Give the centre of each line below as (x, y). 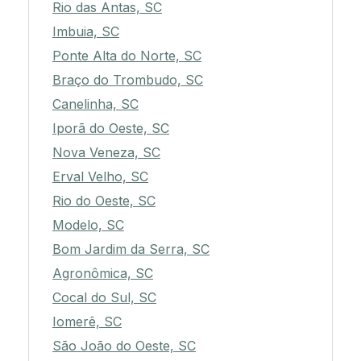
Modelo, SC (88, 225)
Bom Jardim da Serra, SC (131, 249)
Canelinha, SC (95, 104)
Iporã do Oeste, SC (111, 129)
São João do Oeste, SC (124, 346)
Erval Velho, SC (100, 177)
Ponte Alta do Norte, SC (127, 56)
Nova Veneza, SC (106, 153)
